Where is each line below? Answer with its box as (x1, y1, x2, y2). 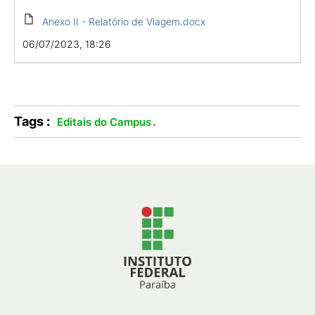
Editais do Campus (57, 115, 151, 129)
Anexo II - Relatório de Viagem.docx (41, 15, 205, 27)
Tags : (14, 114, 50, 129)
